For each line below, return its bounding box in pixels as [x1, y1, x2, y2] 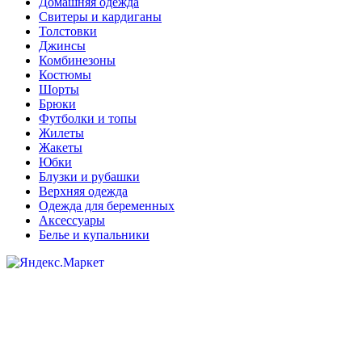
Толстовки [39, 24, 97, 39]
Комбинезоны [39, 53, 116, 68]
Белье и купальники [39, 228, 149, 242]
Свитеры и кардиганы [39, 10, 162, 24]
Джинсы [39, 39, 86, 53]
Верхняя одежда [39, 184, 128, 199]
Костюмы [39, 68, 91, 82]
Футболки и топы [39, 112, 137, 126]
